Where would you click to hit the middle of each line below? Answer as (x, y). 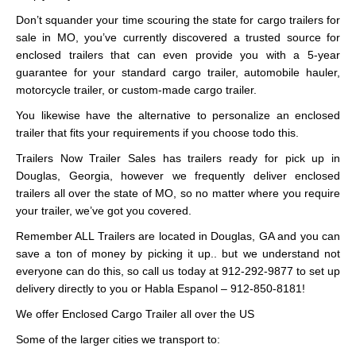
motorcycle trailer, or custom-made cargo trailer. (136, 90)
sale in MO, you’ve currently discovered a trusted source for (178, 37)
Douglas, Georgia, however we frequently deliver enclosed (178, 176)
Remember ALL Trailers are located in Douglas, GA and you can (178, 236)
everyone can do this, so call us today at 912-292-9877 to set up (178, 271)
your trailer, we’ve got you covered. (104, 211)
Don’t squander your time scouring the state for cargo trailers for (178, 20)
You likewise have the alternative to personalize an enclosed (178, 115)
